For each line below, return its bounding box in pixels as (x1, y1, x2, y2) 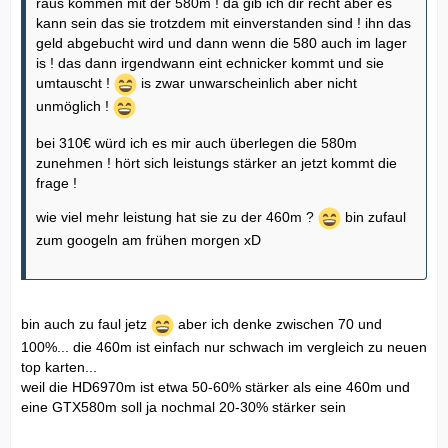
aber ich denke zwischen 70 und (174, 316, 382, 333)
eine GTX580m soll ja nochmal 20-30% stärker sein (21, 398, 346, 415)
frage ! (36, 174, 77, 191)
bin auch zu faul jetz (21, 316, 151, 333)
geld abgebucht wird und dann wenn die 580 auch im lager (36, 34, 407, 51)
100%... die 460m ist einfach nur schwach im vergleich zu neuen (21, 338, 427, 355)
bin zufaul (341, 209, 406, 226)
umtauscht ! (36, 75, 114, 92)
